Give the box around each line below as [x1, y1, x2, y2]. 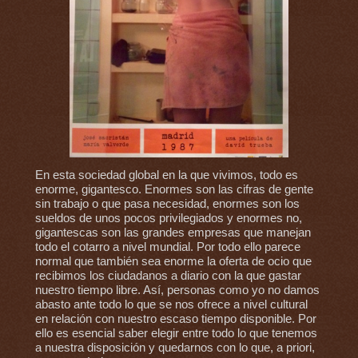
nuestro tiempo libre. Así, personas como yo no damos [34, 284, 320, 297]
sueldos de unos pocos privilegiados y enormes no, [34, 212, 302, 225]
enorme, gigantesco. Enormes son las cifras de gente [34, 183, 313, 197]
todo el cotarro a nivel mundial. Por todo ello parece [34, 241, 300, 254]
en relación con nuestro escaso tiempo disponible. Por [34, 312, 316, 326]
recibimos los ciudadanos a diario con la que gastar [34, 269, 301, 283]
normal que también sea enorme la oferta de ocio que [34, 255, 312, 268]
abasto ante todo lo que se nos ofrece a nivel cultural [34, 298, 308, 312]
